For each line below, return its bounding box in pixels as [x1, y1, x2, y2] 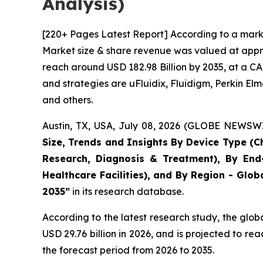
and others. [42, 93, 93, 106]
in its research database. [70, 185, 184, 197]
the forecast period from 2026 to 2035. [42, 244, 214, 256]
